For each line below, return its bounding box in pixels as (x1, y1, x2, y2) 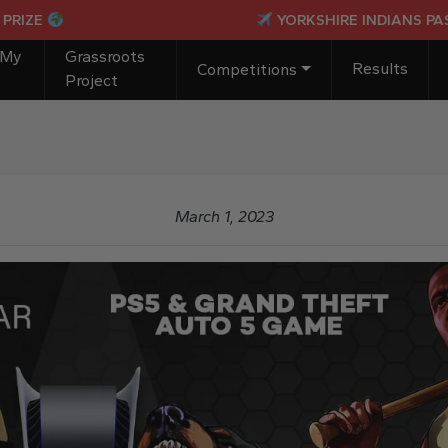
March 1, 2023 (174, 207, 274, 226)
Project (65, 71, 119, 90)
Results (351, 59, 408, 78)
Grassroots (65, 47, 146, 66)
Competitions (197, 60, 298, 79)
